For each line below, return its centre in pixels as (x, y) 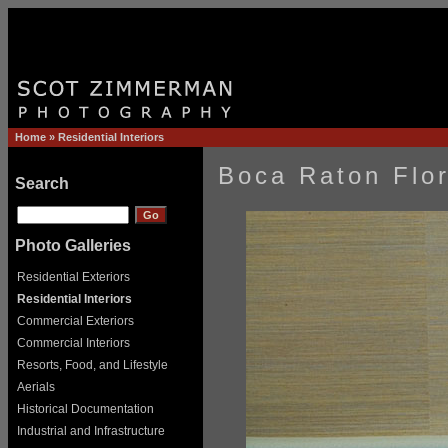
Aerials (36, 387)
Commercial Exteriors (75, 321)
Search (42, 183)
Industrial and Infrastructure (91, 431)
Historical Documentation (85, 409)
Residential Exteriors (73, 277)
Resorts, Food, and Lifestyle (92, 365)
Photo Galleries (73, 245)
